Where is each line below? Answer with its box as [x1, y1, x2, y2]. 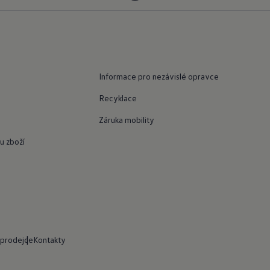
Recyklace [98, 92, 137, 103]
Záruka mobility [98, 114, 154, 125]
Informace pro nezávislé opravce [98, 71, 219, 81]
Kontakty [33, 234, 66, 245]
